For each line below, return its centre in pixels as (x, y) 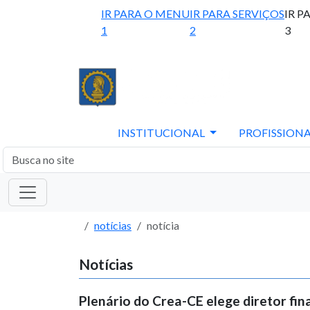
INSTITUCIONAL (163, 133)
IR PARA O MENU (145, 13)
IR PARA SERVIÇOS (237, 13)
